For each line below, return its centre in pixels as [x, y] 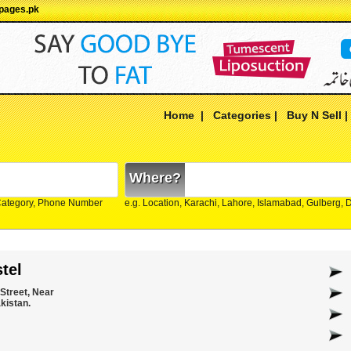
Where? [155, 178]
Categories [242, 115]
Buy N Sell [314, 115]
